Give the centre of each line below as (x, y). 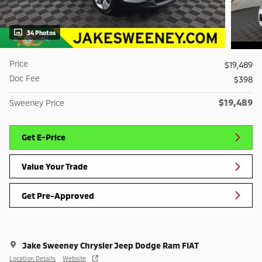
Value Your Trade (55, 167)
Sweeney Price (37, 103)
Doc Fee (25, 78)
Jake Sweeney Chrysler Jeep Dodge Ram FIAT (111, 245)
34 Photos (41, 33)
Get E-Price (44, 137)
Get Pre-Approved (58, 195)
